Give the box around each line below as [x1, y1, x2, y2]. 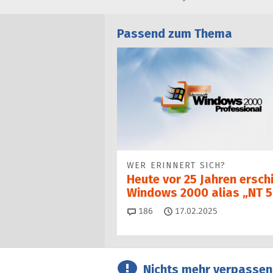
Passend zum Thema [117, 26, 232, 41]
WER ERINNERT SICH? [127, 160, 225, 171]
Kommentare [152, 205, 203, 216]
